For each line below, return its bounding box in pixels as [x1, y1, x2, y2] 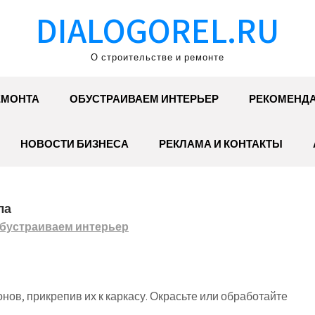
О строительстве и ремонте [91, 51, 224, 63]
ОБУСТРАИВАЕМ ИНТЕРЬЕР [69, 92, 219, 105]
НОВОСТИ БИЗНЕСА [20, 137, 129, 150]
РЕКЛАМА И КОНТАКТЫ [158, 137, 283, 150]
